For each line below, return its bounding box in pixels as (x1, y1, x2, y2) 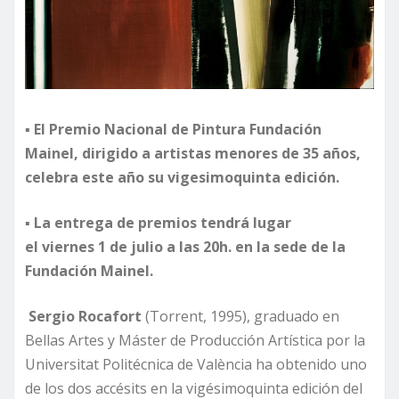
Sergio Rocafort (28, 305, 142, 326)
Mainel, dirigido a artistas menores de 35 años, (25, 142, 361, 163)
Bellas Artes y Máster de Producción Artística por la (25, 330, 365, 350)
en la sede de (232, 236, 329, 256)
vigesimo (167, 167, 233, 187)
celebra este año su (25, 167, 167, 187)
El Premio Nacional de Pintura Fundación (34, 118, 322, 139)
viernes (42, 236, 98, 256)
